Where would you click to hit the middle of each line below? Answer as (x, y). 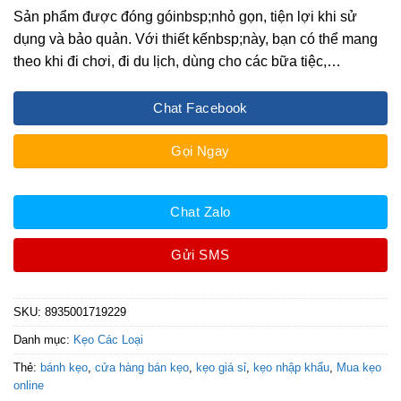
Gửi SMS (200, 254)
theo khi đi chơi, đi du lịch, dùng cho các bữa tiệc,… (177, 62)
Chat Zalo (200, 211)
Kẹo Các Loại (108, 340)
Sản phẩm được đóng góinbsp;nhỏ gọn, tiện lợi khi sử (185, 17)
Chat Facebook (200, 108)
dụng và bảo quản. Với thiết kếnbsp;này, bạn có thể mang (196, 39)
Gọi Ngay (200, 151)
